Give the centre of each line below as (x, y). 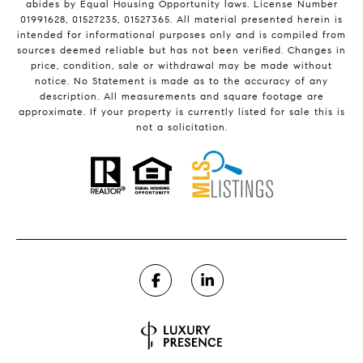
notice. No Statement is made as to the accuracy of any (181, 81)
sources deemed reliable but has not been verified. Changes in (181, 50)
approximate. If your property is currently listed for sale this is (181, 112)
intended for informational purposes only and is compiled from (181, 35)
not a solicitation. (181, 127)
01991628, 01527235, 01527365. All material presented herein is (181, 19)
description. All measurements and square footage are (181, 96)
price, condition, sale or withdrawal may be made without (181, 66)
